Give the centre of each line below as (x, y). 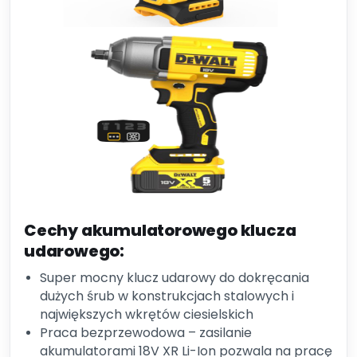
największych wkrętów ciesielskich (147, 314)
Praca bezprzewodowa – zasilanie (146, 333)
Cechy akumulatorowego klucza (160, 230)
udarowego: (75, 251)
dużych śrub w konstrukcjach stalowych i (167, 296)
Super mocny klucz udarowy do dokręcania (175, 278)
